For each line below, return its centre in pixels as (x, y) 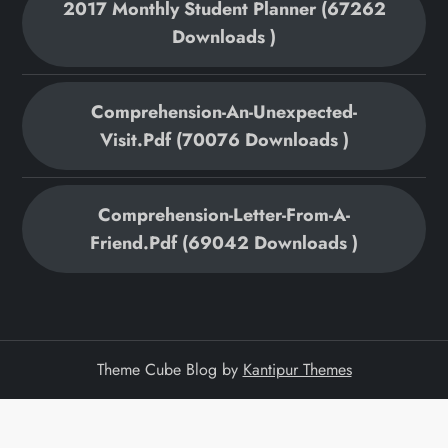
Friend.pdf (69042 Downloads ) (224, 243)
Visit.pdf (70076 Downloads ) (224, 140)
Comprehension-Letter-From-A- (224, 215)
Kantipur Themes (297, 370)
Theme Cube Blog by (169, 370)
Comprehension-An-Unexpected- (224, 112)
